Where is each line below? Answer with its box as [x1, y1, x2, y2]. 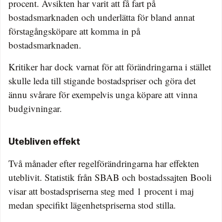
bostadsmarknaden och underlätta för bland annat [8, 11, 195, 24]
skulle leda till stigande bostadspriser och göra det [8, 74, 196, 87]
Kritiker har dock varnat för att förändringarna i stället [8, 60, 211, 73]
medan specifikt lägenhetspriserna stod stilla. [8, 199, 176, 212]
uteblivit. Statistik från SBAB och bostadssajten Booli [8, 171, 212, 184]
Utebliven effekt [8, 138, 80, 147]
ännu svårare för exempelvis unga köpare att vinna [8, 88, 197, 101]
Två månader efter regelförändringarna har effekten [8, 157, 199, 170]
